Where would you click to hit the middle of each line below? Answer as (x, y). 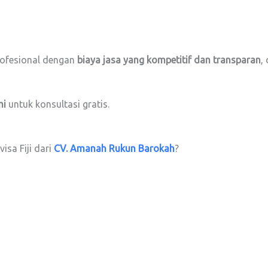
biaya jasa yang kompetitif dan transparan (169, 60)
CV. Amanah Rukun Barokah (114, 149)
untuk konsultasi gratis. (58, 104)
